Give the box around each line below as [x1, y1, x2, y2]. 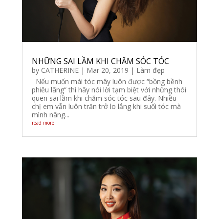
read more [31, 119, 54, 127]
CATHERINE [41, 66, 79, 75]
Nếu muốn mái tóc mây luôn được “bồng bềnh [31, 77, 182, 87]
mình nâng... [31, 110, 69, 120]
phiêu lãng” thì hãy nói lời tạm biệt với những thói [31, 85, 186, 95]
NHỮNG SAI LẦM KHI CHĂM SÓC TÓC [31, 56, 169, 67]
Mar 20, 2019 [86, 66, 129, 75]
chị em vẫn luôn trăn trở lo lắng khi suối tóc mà [31, 102, 181, 111]
